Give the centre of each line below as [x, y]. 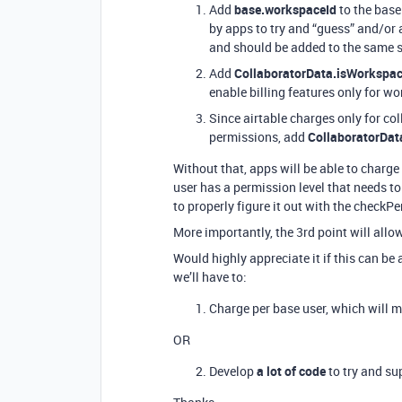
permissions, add [258, 137]
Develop [233, 371]
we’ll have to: [210, 277]
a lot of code [291, 371]
